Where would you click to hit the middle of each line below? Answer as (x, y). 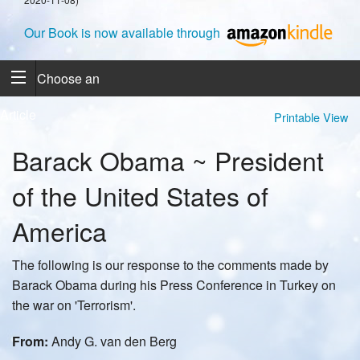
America (59, 231)
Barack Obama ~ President (168, 160)
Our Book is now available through (124, 33)
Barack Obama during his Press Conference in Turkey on (174, 285)
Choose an (69, 78)
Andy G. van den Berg (112, 342)
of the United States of (140, 196)
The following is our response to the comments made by (170, 265)
